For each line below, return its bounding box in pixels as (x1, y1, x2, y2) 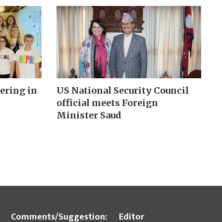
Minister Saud (56, 109, 121, 121)
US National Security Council (56, 84, 189, 96)
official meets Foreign (56, 97, 158, 109)
